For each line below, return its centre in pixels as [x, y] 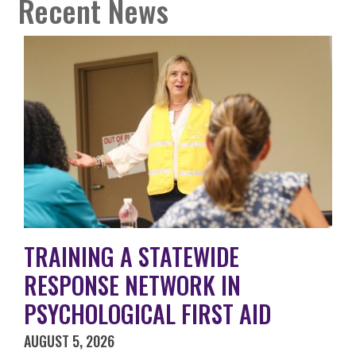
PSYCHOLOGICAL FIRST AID [147, 314]
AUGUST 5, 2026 [69, 341]
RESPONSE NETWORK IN [132, 285]
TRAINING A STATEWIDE [132, 257]
